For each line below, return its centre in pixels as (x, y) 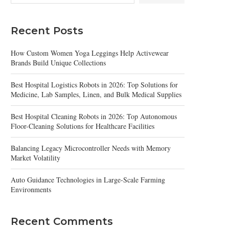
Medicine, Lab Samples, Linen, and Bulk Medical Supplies (96, 94)
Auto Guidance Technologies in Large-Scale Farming (88, 180)
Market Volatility (36, 158)
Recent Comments (62, 221)
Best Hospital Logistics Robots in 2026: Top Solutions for (94, 85)
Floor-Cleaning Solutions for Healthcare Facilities (83, 126)
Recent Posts (47, 31)
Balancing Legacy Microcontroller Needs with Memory (91, 148)
